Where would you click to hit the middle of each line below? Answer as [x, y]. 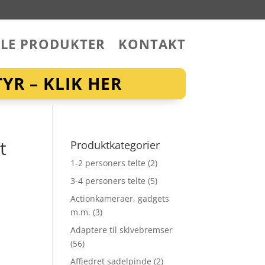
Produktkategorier [115, 145]
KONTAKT [152, 43]
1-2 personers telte [108, 163]
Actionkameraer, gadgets [120, 198]
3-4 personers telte [108, 180]
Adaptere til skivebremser [122, 230]
